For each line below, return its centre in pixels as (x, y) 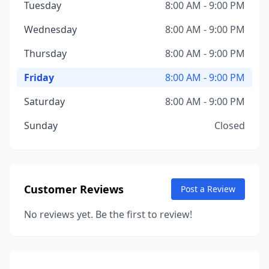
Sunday (41, 125)
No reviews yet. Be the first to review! (108, 214)
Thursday (45, 53)
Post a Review (208, 189)
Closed (230, 125)
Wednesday (50, 29)
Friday (39, 77)
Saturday (44, 101)
